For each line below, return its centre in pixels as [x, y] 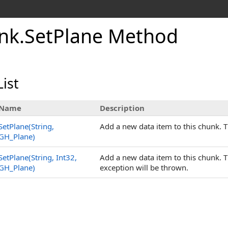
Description [122, 108]
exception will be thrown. [144, 167]
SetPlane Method [101, 36]
